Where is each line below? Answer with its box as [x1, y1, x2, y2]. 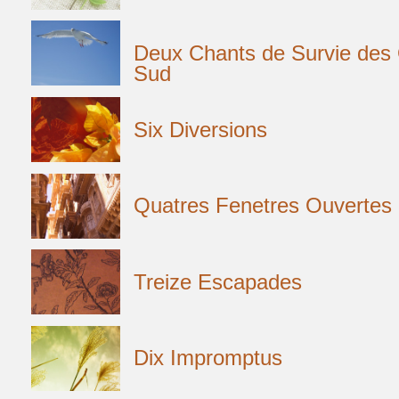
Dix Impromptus [134, 346, 282, 370]
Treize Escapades [134, 270, 302, 294]
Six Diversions [134, 118, 267, 142]
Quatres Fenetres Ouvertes [134, 194, 392, 218]
